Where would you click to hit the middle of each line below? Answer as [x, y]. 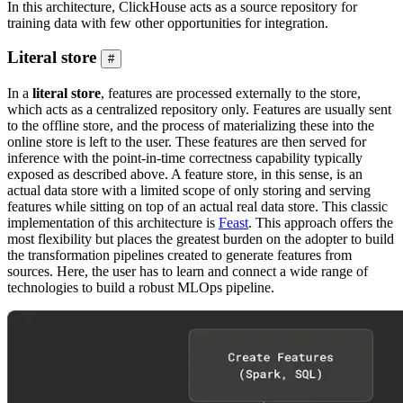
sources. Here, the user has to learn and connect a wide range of [188, 272]
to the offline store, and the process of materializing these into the [191, 126]
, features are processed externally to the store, [231, 94]
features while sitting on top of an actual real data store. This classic [197, 207]
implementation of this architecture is [113, 223]
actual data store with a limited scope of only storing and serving [189, 191]
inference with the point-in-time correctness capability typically [185, 158]
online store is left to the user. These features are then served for [187, 142]
